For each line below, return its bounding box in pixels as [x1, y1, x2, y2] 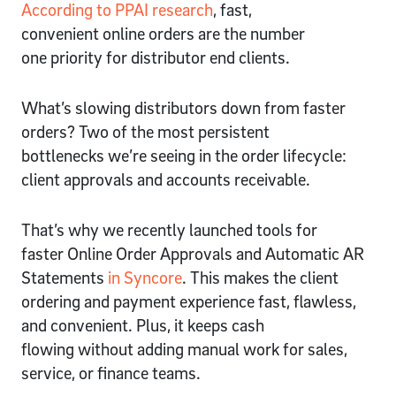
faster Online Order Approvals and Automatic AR [21, 243, 364, 265]
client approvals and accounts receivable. [21, 169, 317, 191]
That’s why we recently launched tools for [21, 219, 317, 241]
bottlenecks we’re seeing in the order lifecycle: [21, 145, 346, 167]
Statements [21, 267, 108, 289]
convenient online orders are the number [21, 23, 305, 45]
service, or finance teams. [21, 362, 208, 385]
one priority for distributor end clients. [21, 47, 297, 69]
